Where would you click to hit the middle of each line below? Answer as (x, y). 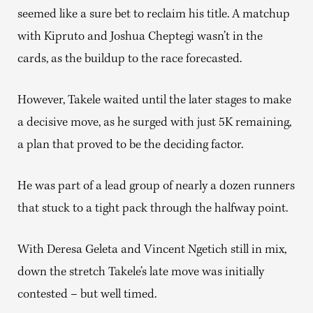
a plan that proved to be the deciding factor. (130, 146)
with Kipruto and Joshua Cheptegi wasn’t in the (140, 37)
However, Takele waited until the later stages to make (154, 101)
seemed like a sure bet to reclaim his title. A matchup (154, 15)
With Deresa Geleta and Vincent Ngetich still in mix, (152, 250)
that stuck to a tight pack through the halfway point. (153, 209)
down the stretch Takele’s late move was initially (141, 273)
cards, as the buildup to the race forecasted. (130, 60)
